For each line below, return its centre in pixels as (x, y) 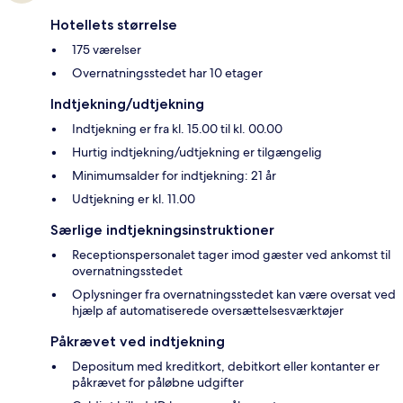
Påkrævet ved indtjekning (138, 342)
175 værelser (107, 50)
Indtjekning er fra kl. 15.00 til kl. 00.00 (177, 129)
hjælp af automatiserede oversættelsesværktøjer (208, 311)
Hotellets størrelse (114, 25)
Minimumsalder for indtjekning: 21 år (174, 176)
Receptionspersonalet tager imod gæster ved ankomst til (231, 255)
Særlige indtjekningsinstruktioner (162, 230)
